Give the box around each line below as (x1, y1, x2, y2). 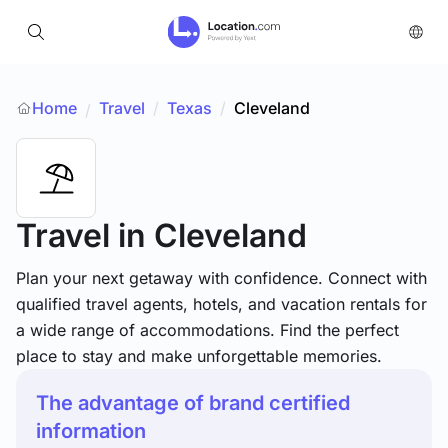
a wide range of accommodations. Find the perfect (16, 320, 399, 340)
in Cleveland (118, 216, 307, 255)
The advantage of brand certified (36, 391, 350, 415)
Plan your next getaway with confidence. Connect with (16, 268, 427, 288)
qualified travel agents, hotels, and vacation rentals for (16, 294, 427, 314)
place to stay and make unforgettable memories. (16, 346, 382, 366)
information (36, 419, 146, 443)
